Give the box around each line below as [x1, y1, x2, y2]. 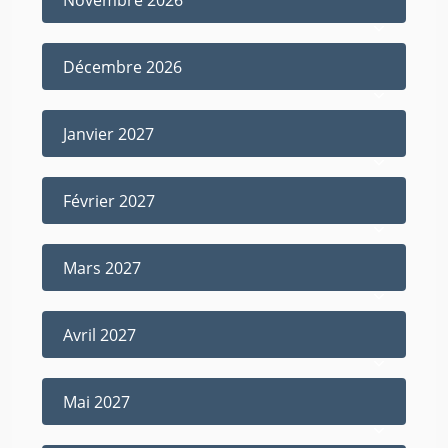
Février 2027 [63, 189, 155, 212]
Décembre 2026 [63, 55, 182, 78]
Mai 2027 [63, 390, 130, 413]
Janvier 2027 [63, 122, 154, 145]
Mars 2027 [63, 256, 141, 279]
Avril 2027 [63, 323, 136, 346]
